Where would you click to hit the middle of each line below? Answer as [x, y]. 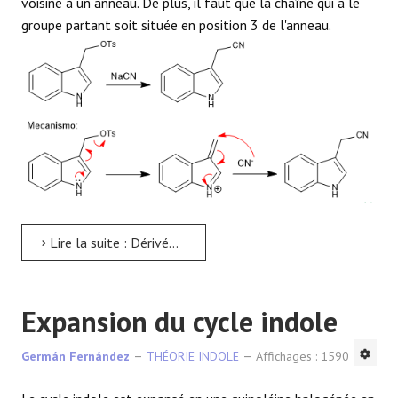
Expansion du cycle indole [179, 321]
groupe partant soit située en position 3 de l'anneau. [176, 25]
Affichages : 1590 [302, 356]
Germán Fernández [76, 356]
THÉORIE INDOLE [193, 356]
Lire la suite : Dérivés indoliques [107, 242]
